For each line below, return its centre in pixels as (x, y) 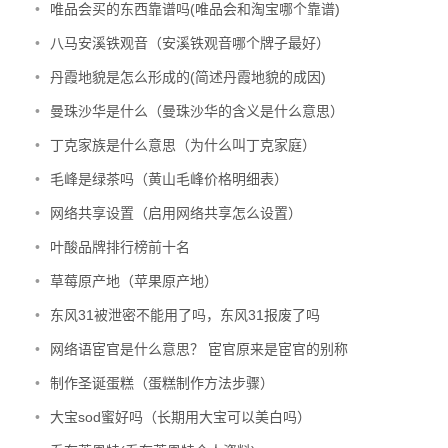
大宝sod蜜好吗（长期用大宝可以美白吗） (180, 417)
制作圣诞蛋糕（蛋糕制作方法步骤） (162, 383)
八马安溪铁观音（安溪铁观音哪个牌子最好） (190, 43)
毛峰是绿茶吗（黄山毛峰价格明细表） (169, 179)
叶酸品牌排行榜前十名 (120, 247)
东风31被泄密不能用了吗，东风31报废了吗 (185, 315)
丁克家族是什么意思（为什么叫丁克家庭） (183, 145)
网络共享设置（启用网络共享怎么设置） (176, 213)
